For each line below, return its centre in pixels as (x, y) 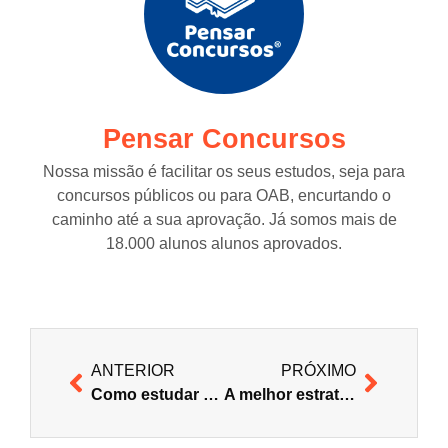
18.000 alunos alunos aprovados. (224, 243)
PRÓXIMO (318, 371)
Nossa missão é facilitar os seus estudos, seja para (224, 171)
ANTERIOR (133, 371)
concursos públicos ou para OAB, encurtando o (224, 195)
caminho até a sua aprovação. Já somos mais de (224, 219)
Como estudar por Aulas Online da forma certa (211, 395)
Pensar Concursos (224, 138)
